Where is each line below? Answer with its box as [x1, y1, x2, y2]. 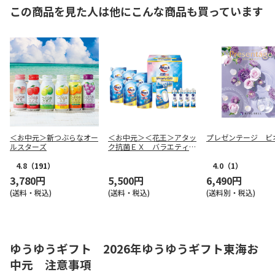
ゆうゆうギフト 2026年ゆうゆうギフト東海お [10, 239, 258, 257]
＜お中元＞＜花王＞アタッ [108, 132, 196, 142]
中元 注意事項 [10, 255, 91, 273]
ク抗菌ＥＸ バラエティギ [108, 141, 196, 152]
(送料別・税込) [206, 187, 255, 198]
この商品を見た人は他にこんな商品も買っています [10, 3, 263, 19]
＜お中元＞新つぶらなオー [10, 132, 98, 142]
